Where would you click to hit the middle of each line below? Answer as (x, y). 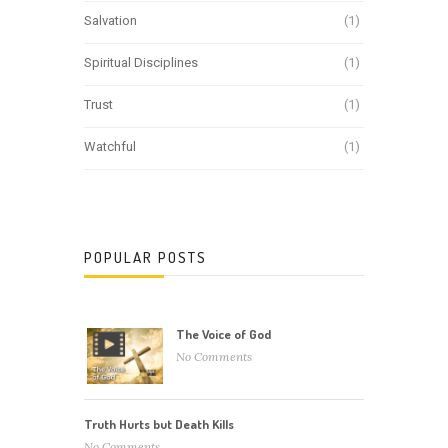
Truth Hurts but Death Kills (159, 424)
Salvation (110, 21)
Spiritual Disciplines (141, 63)
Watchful (110, 147)
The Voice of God (223, 334)
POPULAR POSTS (145, 258)
